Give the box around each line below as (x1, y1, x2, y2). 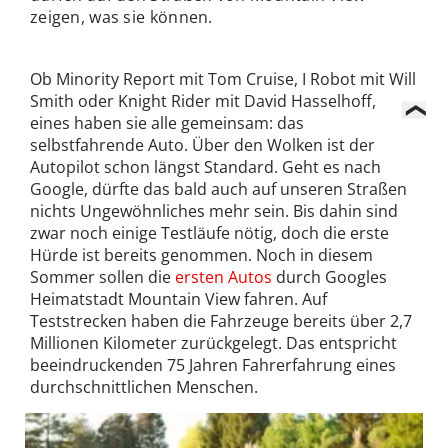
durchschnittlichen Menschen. (30, 375, 258, 398)
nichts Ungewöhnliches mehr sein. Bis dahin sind (30, 199, 398, 222)
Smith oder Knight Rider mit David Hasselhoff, (30, 89, 376, 112)
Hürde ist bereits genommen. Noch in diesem (30, 243, 373, 266)
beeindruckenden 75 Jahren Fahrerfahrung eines (30, 353, 396, 376)
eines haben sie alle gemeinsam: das (30, 111, 304, 134)
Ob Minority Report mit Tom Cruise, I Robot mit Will (30, 67, 416, 90)
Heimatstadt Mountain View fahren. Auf (30, 287, 327, 310)
